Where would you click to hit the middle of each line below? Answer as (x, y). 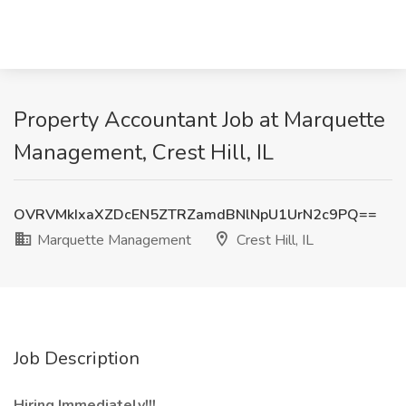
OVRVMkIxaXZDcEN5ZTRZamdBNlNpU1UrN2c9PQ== (195, 215)
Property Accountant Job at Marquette (199, 120)
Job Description (77, 358)
